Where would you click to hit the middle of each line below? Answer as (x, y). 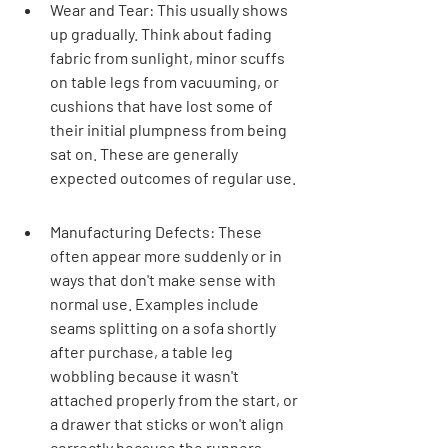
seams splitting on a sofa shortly (164, 327)
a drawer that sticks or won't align (168, 423)
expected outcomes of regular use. (173, 177)
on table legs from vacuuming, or (166, 81)
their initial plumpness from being (170, 129)
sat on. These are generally (145, 153)
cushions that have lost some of (163, 105)
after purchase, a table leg (143, 351)
